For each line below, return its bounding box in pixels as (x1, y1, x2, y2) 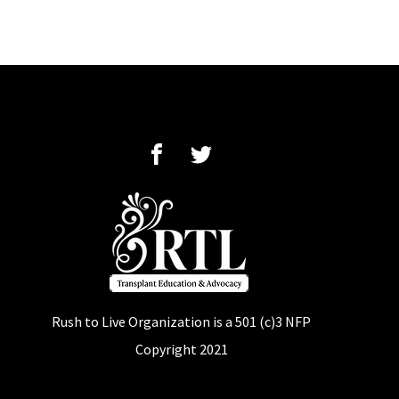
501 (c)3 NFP (235, 313, 311, 330)
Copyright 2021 (134, 340, 228, 358)
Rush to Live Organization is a (52, 313, 235, 330)
